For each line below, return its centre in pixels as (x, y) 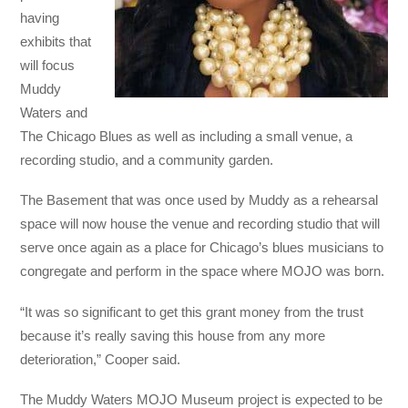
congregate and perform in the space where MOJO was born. (203, 271)
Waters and (54, 113)
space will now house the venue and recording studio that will (200, 224)
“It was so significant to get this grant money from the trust (192, 311)
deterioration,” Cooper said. (101, 359)
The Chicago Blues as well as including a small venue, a (187, 137)
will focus (48, 66)
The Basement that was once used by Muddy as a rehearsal (199, 200)
